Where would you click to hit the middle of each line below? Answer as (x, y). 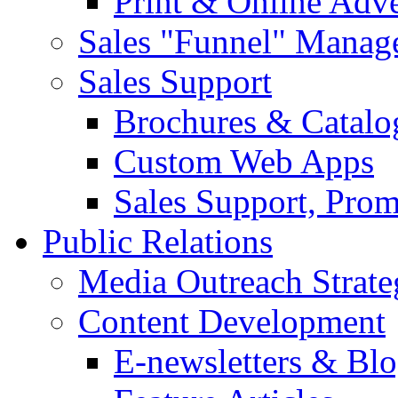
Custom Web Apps (244, 161)
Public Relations (158, 241)
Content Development (232, 321)
